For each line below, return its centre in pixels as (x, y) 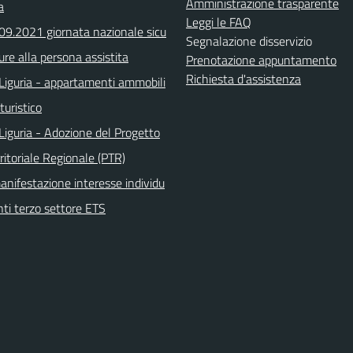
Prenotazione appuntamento (261, 60)
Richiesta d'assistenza (243, 79)
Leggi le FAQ (219, 22)
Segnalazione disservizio (249, 41)
